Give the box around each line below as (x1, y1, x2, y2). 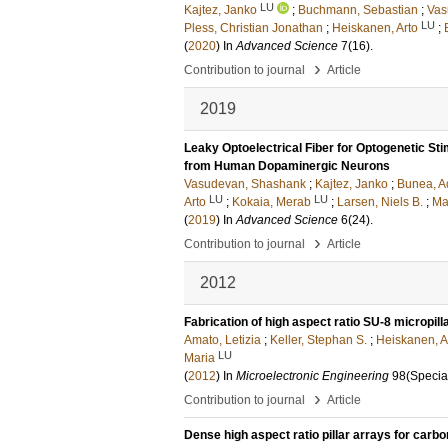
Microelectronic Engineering (236, 369, 389, 383)
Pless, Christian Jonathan (184, 21, 323, 35)
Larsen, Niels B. (337, 195, 423, 209)
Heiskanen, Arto (332, 21, 418, 35)
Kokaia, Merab (232, 195, 311, 209)
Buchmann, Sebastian (298, 3, 418, 17)
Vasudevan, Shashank (184, 177, 306, 191)
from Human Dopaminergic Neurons (184, 159, 390, 173)
